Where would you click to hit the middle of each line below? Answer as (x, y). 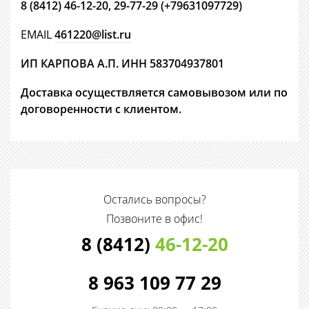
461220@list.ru (93, 35)
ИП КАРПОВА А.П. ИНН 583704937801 (122, 64)
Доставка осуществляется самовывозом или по (154, 93)
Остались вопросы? (154, 200)
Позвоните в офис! (154, 219)
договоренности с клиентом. (101, 109)
